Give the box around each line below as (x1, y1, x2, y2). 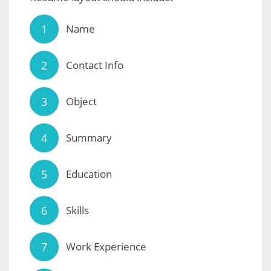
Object (66, 94, 97, 109)
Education (66, 167, 112, 181)
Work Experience (66, 240, 146, 254)
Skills (66, 203, 89, 218)
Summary (66, 131, 112, 145)
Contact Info (66, 58, 123, 73)
